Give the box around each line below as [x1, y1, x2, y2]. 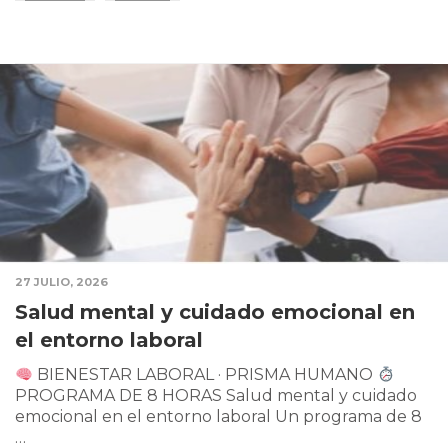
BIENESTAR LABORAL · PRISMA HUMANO [33, 365, 378, 385]
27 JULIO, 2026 [15, 275, 108, 290]
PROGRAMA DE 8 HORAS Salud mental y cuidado [15, 386, 417, 406]
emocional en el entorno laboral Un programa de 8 [15, 407, 422, 427]
